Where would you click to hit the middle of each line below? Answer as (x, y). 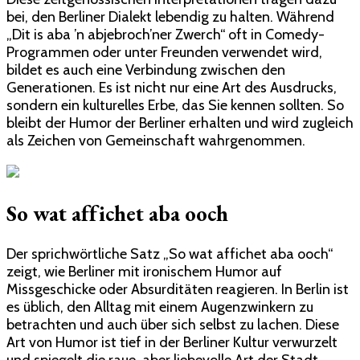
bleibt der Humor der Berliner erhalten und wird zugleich (180, 123)
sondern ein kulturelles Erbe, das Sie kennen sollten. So (175, 105)
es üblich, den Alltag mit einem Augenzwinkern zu (160, 307)
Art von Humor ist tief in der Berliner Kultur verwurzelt (172, 343)
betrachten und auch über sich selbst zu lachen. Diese (173, 325)
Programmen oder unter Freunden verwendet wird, (164, 52)
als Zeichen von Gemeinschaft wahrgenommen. (156, 140)
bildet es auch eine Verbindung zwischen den (146, 70)
